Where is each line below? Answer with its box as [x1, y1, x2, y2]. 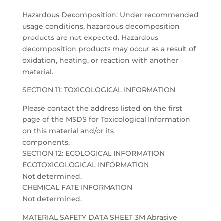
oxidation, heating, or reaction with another [22, 56, 179, 65]
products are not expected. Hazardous [22, 33, 158, 42]
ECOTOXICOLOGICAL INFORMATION [22, 160, 149, 169]
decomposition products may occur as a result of [22, 44, 196, 53]
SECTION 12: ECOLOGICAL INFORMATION [22, 149, 165, 158]
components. [22, 138, 70, 147]
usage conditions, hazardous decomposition [22, 22, 180, 31]
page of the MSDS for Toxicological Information [22, 115, 190, 124]
